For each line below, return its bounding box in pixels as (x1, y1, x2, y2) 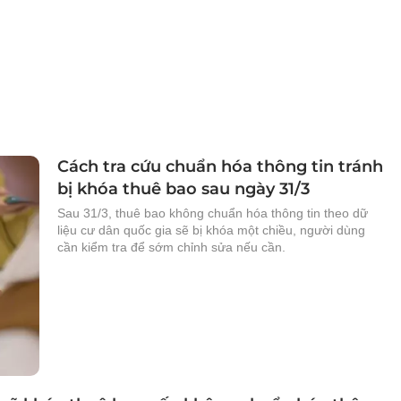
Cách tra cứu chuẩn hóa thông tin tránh (57, 157, 383, 176)
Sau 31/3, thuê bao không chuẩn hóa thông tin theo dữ (57, 206, 368, 220)
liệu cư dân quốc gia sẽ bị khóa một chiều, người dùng (57, 223, 365, 237)
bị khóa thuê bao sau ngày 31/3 (57, 179, 310, 199)
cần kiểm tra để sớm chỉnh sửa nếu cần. (57, 240, 286, 254)
